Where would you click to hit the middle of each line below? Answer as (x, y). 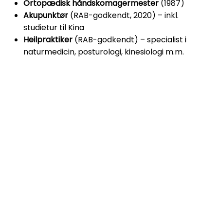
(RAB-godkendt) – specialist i (129, 40)
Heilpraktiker (48, 40)
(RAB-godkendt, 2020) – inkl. (123, 16)
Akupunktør (46, 16)
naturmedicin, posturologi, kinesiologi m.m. (104, 52)
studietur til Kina (54, 28)
